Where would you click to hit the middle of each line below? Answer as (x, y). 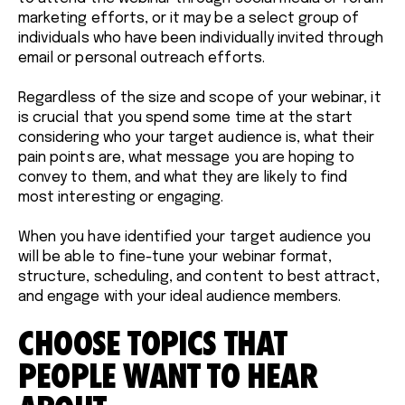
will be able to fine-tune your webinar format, (175, 257)
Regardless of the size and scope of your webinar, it (200, 98)
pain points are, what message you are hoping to (187, 157)
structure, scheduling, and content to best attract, (199, 277)
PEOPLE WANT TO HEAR (168, 375)
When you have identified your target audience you (195, 237)
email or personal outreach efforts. (141, 58)
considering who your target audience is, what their (197, 137)
